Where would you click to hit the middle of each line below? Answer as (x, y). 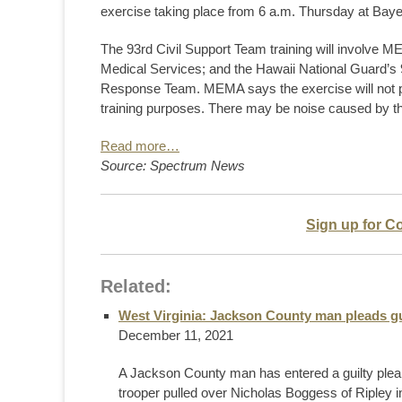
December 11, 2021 (176, 335)
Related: (136, 286)
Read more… (140, 145)
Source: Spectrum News (173, 165)
